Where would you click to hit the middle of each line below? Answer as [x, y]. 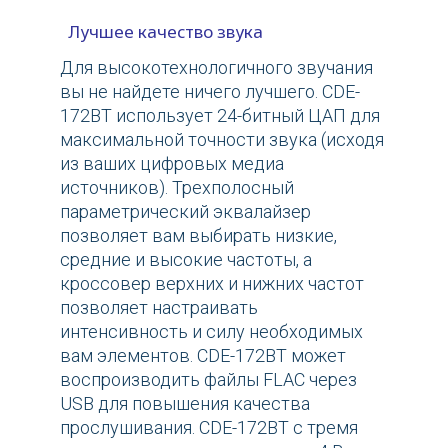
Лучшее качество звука [161, 32]
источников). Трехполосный [177, 188]
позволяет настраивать [159, 308]
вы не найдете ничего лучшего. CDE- [210, 92]
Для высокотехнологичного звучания [216, 68]
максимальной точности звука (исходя [222, 140]
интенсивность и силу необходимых [211, 332]
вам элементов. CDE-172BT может [203, 356]
